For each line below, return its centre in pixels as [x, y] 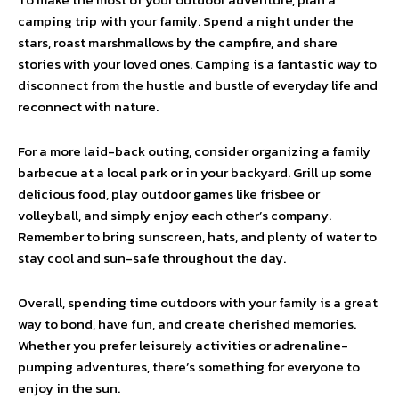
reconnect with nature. [88, 106]
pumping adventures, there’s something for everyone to [189, 366]
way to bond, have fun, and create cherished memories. [187, 324]
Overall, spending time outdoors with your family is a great [198, 302]
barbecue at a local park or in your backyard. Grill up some [195, 172]
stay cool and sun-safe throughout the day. [152, 258]
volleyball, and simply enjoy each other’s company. [175, 215]
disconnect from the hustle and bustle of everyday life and [198, 85]
